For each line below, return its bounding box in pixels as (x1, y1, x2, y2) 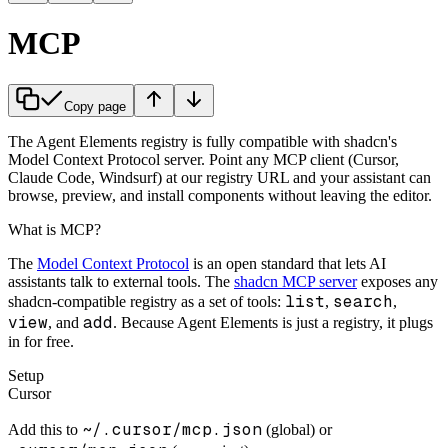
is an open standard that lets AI (193, 254, 386, 272)
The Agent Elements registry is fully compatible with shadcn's (8, 132, 397, 150)
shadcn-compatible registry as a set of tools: (8, 292, 281, 310)
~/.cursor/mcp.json (82, 418, 262, 440)
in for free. (8, 332, 74, 350)
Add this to (8, 420, 78, 438)
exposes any (361, 272, 438, 290)
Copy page (64, 98, 126, 114)
